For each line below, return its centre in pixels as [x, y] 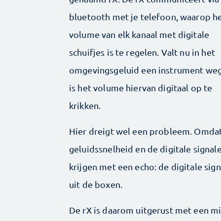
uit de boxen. [97, 184]
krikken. [87, 106]
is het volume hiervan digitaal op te [141, 88]
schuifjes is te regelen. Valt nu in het [142, 52]
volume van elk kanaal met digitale [139, 35]
